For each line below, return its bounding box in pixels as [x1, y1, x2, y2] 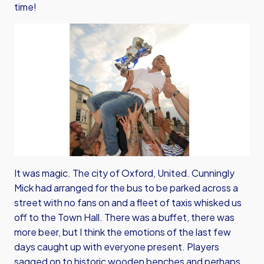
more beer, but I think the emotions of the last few [14, 226, 231, 238]
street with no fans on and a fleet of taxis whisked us [14, 196, 242, 209]
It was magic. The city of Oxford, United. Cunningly [14, 167, 235, 179]
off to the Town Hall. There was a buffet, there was [14, 211, 235, 223]
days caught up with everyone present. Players [14, 240, 219, 253]
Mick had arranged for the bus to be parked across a [14, 181, 238, 194]
